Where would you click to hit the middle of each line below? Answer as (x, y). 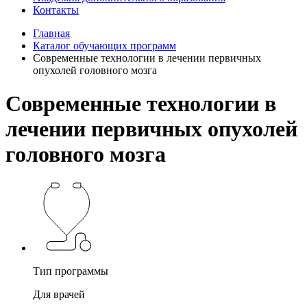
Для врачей (59, 294)
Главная (51, 33)
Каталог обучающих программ (105, 45)
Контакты (56, 10)
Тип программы (71, 271)
